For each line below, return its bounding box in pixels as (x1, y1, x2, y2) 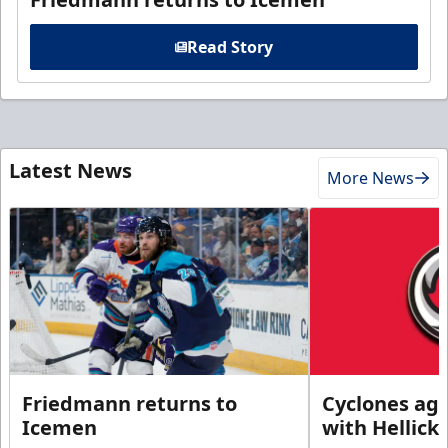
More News (327, 166, 414, 189)
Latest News (9, 156, 132, 184)
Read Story (187, 35, 273, 58)
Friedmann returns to (22, 389, 237, 417)
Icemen (22, 413, 97, 441)
